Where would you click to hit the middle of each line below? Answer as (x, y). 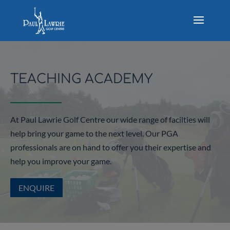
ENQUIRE (36, 187)
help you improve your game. (61, 161)
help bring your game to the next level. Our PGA (94, 133)
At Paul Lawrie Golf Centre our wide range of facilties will (110, 119)
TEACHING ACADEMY (81, 79)
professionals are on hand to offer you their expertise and (111, 147)
